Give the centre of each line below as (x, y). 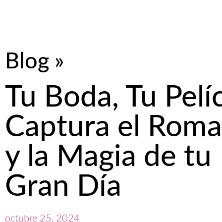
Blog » (35, 62)
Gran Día (63, 187)
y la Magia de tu (108, 157)
